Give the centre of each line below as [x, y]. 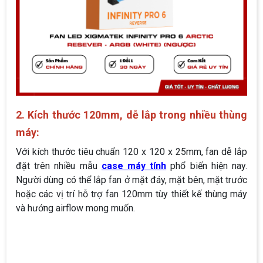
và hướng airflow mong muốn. [75, 208]
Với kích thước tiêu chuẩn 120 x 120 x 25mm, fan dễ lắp [131, 152]
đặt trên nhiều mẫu [59, 166]
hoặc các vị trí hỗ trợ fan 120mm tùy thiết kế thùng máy [131, 194]
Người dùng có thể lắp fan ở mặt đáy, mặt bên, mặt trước [131, 180]
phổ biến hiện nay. [207, 166]
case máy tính [134, 166]
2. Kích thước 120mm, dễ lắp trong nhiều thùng [131, 115]
